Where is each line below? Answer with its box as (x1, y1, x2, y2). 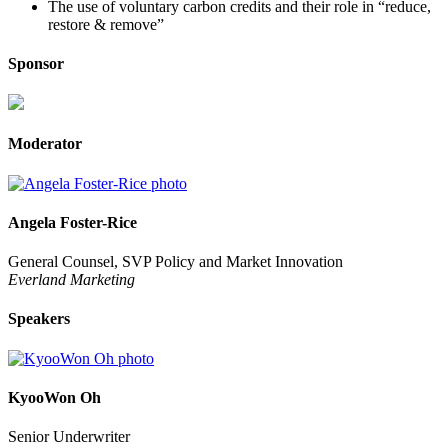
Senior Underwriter (8, 428, 130, 446)
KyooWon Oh (8, 388, 101, 406)
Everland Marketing (8, 271, 135, 289)
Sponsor (8, 54, 64, 72)
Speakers (8, 310, 70, 328)
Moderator (8, 135, 82, 153)
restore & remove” (48, 15, 164, 33)
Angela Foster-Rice (8, 213, 137, 231)
